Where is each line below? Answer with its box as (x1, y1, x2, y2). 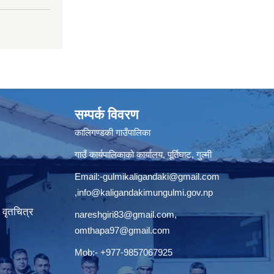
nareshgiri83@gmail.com (75, 209, 174, 220)
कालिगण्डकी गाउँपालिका (75, 127, 153, 138)
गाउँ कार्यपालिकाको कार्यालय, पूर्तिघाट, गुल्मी (75, 149, 214, 160)
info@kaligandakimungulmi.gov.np (77, 187, 213, 198)
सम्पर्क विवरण (75, 106, 138, 122)
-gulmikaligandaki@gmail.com (100, 171, 220, 182)
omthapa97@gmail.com (75, 224, 170, 235)
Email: (75, 171, 100, 182)
